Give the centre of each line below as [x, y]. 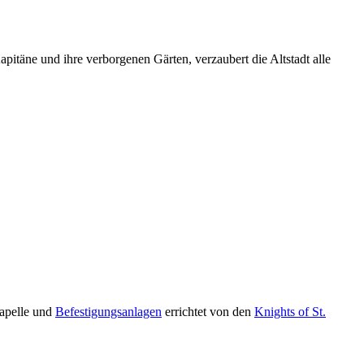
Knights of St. [290, 311]
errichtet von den [208, 311]
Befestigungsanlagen [108, 311]
